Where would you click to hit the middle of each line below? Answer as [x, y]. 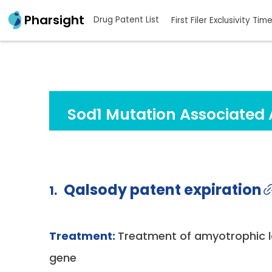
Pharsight [54, 20]
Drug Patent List [126, 20]
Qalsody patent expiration [162, 190]
